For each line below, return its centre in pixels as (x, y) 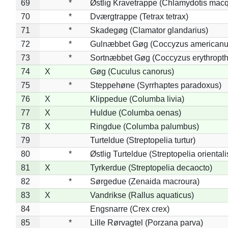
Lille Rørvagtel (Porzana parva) (146, 222)
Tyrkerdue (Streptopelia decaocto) (151, 167)
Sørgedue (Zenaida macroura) (145, 181)
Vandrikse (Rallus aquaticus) (142, 195)
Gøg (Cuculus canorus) (132, 71)
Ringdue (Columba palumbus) (144, 126)
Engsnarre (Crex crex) (130, 209)
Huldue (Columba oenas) (135, 112)
